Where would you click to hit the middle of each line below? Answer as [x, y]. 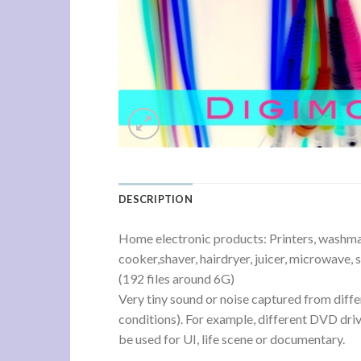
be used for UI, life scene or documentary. [232, 338]
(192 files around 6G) [176, 278]
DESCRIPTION [156, 199]
